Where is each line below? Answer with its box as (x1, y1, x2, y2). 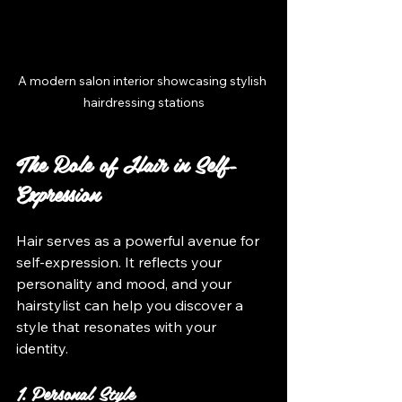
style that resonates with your (16, 317, 220, 336)
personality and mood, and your (16, 274, 235, 293)
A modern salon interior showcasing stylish (18, 72, 269, 89)
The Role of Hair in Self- (16, 145, 237, 181)
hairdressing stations (83, 93, 205, 110)
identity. (16, 338, 68, 357)
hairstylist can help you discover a (16, 295, 247, 314)
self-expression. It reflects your (16, 252, 225, 271)
